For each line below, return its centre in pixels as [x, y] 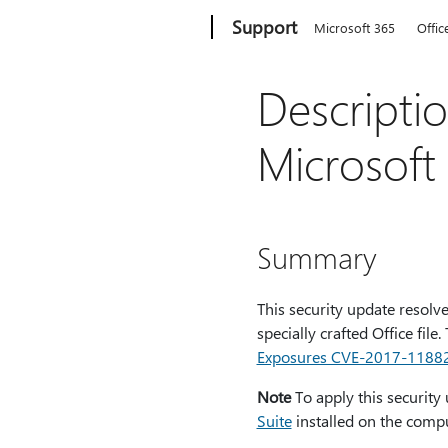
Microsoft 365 [355, 27]
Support [265, 27]
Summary [316, 257]
